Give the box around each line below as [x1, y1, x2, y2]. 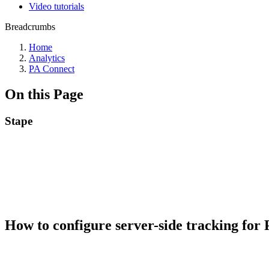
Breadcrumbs [5, 22, 55, 32]
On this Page [5, 86, 83, 102]
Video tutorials [29, 1, 84, 11]
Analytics [29, 53, 65, 63]
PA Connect [29, 64, 74, 74]
